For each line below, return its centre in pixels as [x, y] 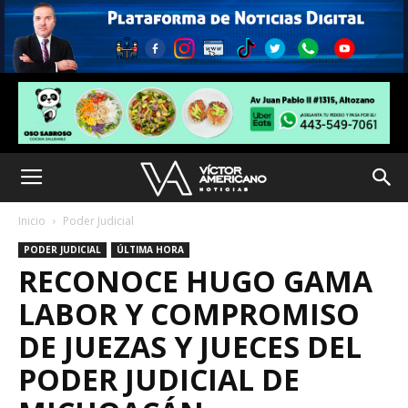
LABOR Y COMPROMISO [189, 313]
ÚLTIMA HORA [150, 249]
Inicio [32, 220]
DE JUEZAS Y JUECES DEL [190, 346]
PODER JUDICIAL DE [159, 379]
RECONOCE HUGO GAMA [195, 280]
